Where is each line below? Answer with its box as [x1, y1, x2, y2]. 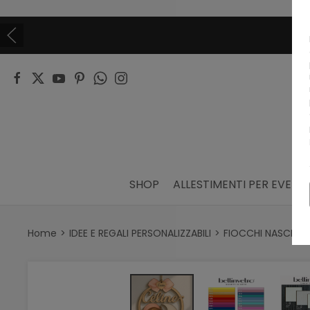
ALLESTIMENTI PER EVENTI [173, 176, 309, 192]
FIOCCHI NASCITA [224, 226, 305, 240]
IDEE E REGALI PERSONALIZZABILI [69, 226, 211, 240]
